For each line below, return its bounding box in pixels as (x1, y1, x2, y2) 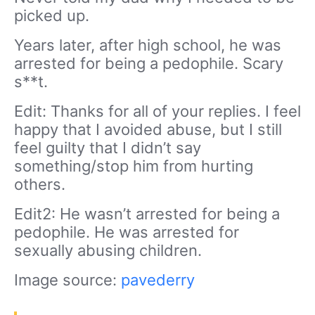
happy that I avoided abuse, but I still (14, 120, 282, 139)
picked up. (14, 6, 89, 25)
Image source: (14, 271, 121, 290)
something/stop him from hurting (14, 157, 253, 176)
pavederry (121, 271, 195, 290)
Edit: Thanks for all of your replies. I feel (14, 102, 301, 121)
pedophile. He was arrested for (14, 223, 239, 242)
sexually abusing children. (14, 241, 202, 260)
